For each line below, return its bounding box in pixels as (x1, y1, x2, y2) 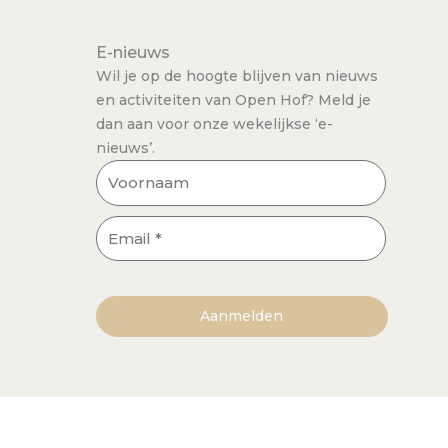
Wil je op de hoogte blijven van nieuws (96, 67, 378, 86)
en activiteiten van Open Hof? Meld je (96, 91, 371, 110)
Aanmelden (199, 307, 283, 326)
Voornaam (95, 161, 180, 181)
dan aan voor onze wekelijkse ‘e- (96, 115, 333, 134)
